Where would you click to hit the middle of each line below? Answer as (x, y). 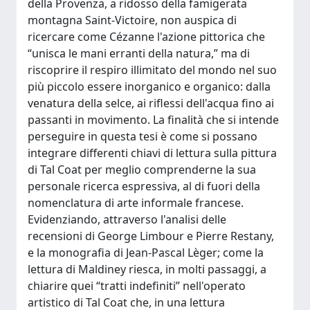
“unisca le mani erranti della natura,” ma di (139, 53)
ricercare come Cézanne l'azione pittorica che (146, 37)
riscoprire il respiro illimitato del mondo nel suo (152, 70)
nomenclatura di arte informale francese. (136, 203)
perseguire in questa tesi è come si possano (143, 136)
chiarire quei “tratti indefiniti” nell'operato (137, 286)
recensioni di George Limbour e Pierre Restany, (151, 236)
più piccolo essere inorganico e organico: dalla (149, 86)
